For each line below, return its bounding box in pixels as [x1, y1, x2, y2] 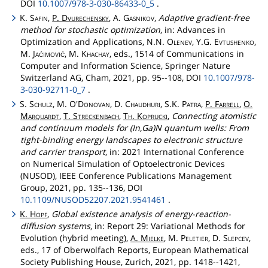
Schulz [29, 98, 53, 110]
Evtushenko [214, 35, 254, 47]
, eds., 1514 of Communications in [109, 47, 244, 59]
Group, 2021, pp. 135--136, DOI [20, 182, 142, 194]
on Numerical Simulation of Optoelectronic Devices [20, 158, 225, 170]
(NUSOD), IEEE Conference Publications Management [20, 170, 232, 182]
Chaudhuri [125, 98, 161, 110]
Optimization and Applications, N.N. [20, 35, 167, 47]
